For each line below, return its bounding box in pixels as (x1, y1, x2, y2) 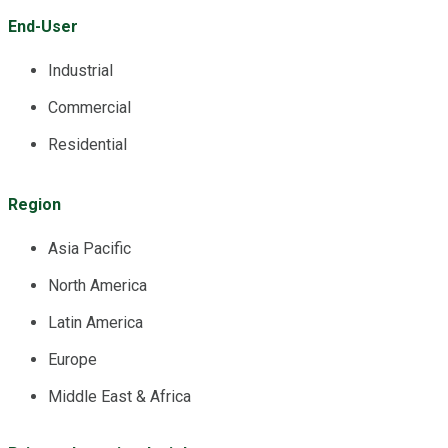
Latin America (48, 312, 143, 332)
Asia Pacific (48, 238, 131, 258)
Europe (48, 349, 97, 369)
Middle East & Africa (48, 386, 191, 406)
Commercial (48, 97, 131, 117)
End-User (8, 16, 78, 36)
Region (8, 194, 61, 214)
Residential (48, 134, 127, 154)
